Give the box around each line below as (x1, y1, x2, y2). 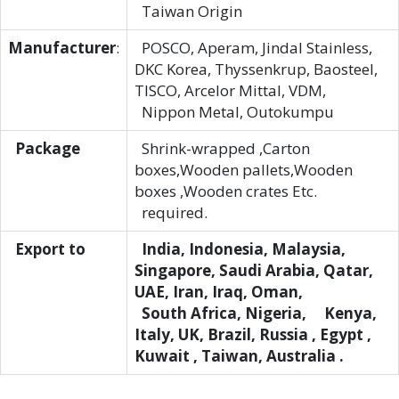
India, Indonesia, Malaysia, (134, 239, 346, 259)
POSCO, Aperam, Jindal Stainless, (134, 37, 372, 58)
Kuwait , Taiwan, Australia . (134, 346, 344, 366)
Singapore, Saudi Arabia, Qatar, (134, 260, 373, 281)
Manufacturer (8, 37, 116, 58)
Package (8, 138, 80, 159)
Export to (8, 239, 85, 259)
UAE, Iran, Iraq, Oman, (134, 281, 303, 302)
